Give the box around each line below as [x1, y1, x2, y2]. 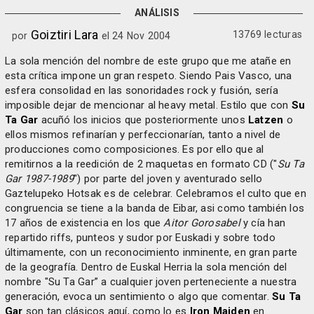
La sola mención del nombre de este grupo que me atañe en [5, 55, 292, 67]
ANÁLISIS [135, 7, 179, 18]
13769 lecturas [233, 29, 302, 40]
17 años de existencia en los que [5, 217, 164, 229]
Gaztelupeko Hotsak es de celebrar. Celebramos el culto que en [5, 187, 306, 200]
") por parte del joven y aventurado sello [73, 172, 263, 185]
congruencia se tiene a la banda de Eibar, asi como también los [5, 202, 304, 214]
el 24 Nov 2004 [98, 30, 171, 41]
